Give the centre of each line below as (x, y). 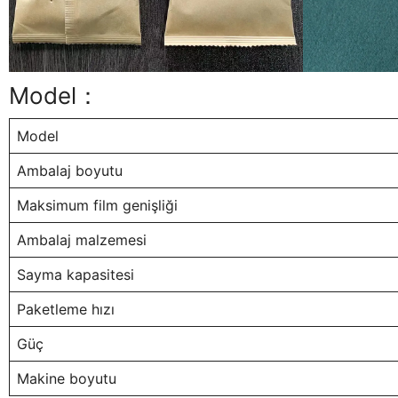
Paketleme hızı (66, 310)
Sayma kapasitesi (76, 275)
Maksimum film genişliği (97, 206)
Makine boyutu (67, 379)
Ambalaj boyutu (70, 171)
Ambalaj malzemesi (82, 240)
